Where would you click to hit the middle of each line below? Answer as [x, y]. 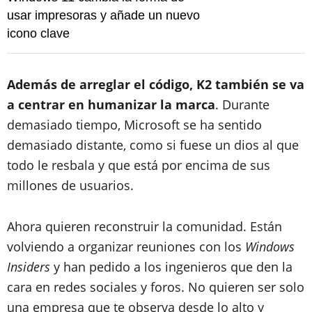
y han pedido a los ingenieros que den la [171, 266]
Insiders [29, 266]
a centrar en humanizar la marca [111, 104]
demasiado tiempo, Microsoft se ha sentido [134, 124]
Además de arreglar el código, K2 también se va [156, 84]
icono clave [38, 33]
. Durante [242, 104]
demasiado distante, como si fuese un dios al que [153, 145]
